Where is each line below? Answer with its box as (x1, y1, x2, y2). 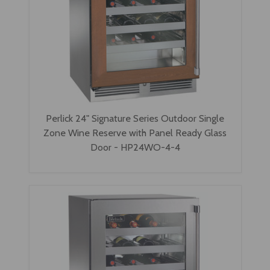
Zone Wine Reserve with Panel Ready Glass (43, 126, 227, 139)
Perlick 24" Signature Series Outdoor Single (46, 111, 224, 124)
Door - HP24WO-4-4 (90, 140, 180, 153)
